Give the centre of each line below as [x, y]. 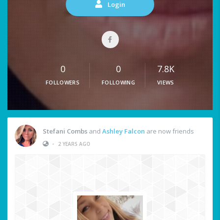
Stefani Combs [65, 131]
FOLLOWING [118, 82]
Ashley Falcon [124, 131]
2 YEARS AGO [74, 144]
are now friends [169, 131]
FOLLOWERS [63, 82]
